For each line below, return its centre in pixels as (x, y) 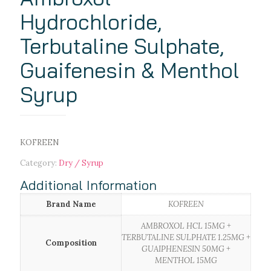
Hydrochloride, (91, 22)
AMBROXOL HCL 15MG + (186, 226)
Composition (71, 243)
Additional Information (88, 185)
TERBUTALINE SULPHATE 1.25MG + (186, 238)
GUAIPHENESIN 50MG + (186, 249)
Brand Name (71, 204)
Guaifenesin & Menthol (129, 70)
